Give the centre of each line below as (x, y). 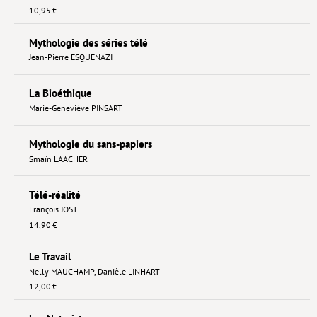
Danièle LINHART (128, 271)
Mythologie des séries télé (88, 42)
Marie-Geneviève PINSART (75, 108)
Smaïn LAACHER (58, 158)
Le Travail (50, 257)
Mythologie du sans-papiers (90, 144)
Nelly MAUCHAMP (61, 271)
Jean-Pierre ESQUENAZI (70, 57)
